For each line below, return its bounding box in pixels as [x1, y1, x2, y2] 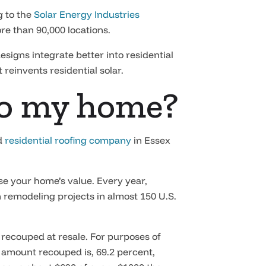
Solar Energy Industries [34, 8, 140, 20]
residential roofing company [5, 134, 131, 146]
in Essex [131, 134, 170, 146]
